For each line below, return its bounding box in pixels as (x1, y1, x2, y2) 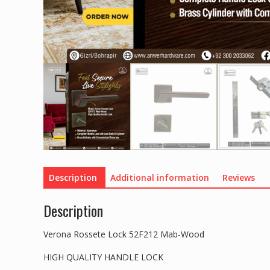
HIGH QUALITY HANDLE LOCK (43, 251, 163, 263)
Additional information (110, 172, 209, 184)
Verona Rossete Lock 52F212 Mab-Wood (43, 228, 204, 240)
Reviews (222, 172, 255, 184)
